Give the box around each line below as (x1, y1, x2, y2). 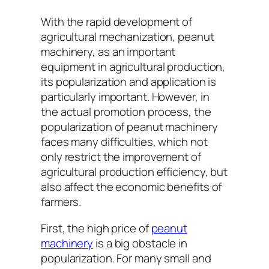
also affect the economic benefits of (41, 179, 222, 195)
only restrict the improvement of (41, 149, 201, 165)
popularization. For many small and (41, 250, 211, 266)
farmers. (41, 194, 82, 210)
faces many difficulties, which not (41, 134, 208, 150)
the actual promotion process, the (41, 104, 211, 120)
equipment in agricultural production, (41, 59, 226, 75)
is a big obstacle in (93, 235, 188, 251)
